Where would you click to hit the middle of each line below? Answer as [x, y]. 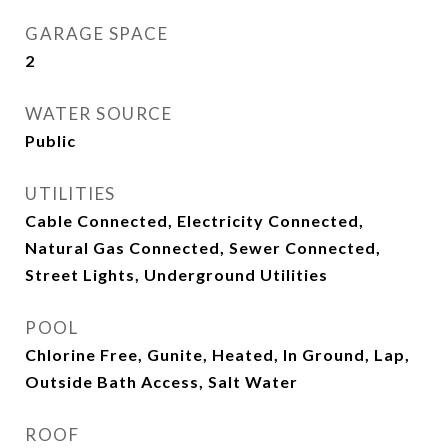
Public [50, 140]
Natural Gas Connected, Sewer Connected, [203, 247]
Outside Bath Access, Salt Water [161, 381]
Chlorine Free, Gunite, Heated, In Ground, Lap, [217, 354]
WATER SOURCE [98, 113]
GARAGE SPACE [96, 33]
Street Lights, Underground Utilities [176, 274]
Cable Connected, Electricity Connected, [194, 220]
